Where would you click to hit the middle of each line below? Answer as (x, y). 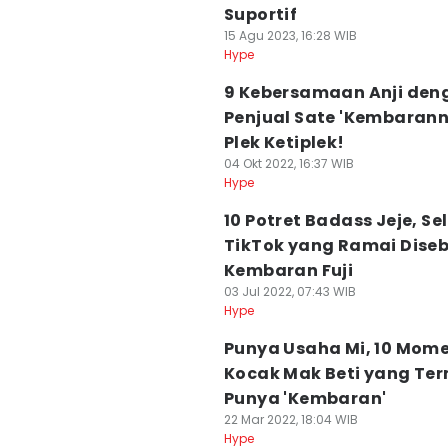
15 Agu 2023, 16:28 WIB (290, 35)
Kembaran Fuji (289, 270)
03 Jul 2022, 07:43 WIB (290, 291)
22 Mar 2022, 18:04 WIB (291, 419)
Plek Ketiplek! (284, 142)
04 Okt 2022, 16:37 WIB (289, 163)
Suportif (261, 14)
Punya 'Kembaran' (305, 398)
